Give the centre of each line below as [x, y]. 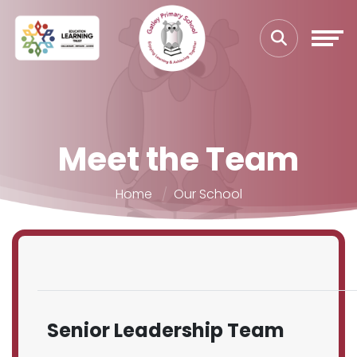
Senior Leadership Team [166, 330]
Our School [208, 194]
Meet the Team [178, 159]
